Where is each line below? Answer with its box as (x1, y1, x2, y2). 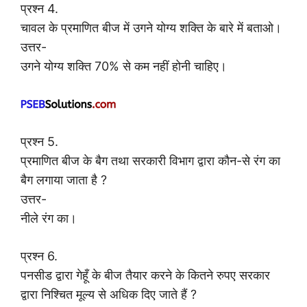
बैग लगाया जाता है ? (21, 173, 107, 188)
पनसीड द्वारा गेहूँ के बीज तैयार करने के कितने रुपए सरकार (21, 268, 270, 283)
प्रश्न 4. (21, 1, 58, 16)
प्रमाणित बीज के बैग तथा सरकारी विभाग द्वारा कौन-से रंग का (21, 153, 280, 169)
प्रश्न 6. (21, 249, 58, 264)
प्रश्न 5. (21, 134, 58, 149)
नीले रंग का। (21, 211, 77, 226)
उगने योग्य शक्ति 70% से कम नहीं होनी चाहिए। (21, 59, 227, 74)
